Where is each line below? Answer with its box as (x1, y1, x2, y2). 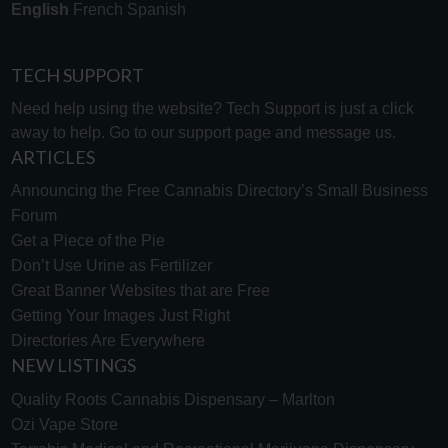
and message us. (270, 123, 396, 141)
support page (177, 123, 271, 141)
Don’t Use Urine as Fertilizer (10, 257, 212, 275)
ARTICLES (10, 145, 95, 168)
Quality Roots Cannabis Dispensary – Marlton (10, 390, 335, 408)
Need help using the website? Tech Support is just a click (10, 99, 414, 117)
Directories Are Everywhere (10, 332, 205, 350)
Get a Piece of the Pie (10, 232, 165, 250)
